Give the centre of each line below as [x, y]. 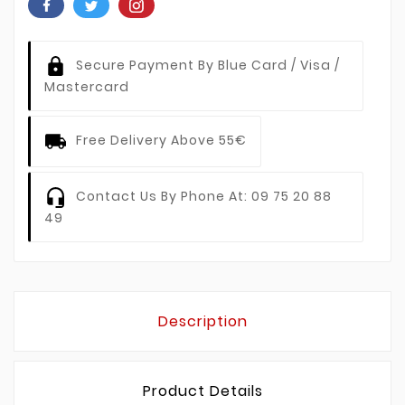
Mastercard [87, 86]
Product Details [202, 391]
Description [202, 321]
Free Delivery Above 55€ [161, 140]
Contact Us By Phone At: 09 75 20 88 [204, 196]
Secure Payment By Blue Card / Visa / [208, 65]
